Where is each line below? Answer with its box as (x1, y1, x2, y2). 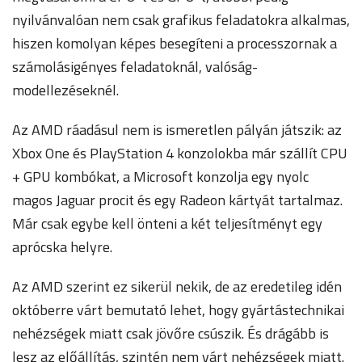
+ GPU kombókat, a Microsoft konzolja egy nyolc (12, 166, 309, 187)
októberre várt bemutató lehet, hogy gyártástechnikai (12, 299, 344, 321)
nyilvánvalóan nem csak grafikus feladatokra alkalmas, (12, 9, 350, 31)
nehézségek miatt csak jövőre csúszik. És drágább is (12, 322, 329, 344)
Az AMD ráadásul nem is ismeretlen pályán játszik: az (12, 119, 342, 141)
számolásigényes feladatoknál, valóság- (12, 56, 258, 78)
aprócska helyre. (12, 236, 112, 258)
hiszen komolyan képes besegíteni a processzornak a (12, 32, 337, 54)
